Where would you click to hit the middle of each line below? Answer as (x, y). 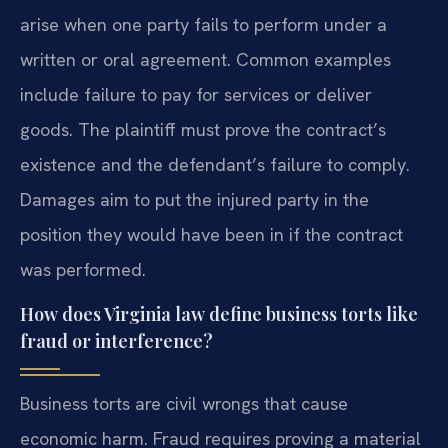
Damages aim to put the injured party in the (194, 199)
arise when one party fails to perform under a (203, 24)
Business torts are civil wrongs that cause (184, 404)
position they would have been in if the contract (211, 234)
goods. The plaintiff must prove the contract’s (203, 129)
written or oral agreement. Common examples (205, 59)
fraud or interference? (116, 341)
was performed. (83, 269)
